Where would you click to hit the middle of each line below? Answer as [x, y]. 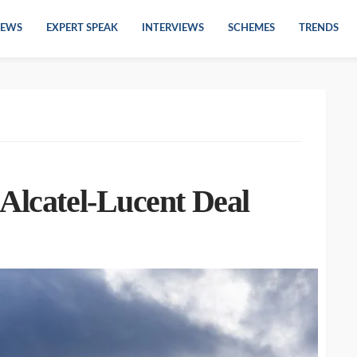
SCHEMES [251, 28]
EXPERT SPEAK [82, 28]
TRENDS [319, 28]
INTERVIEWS [173, 28]
